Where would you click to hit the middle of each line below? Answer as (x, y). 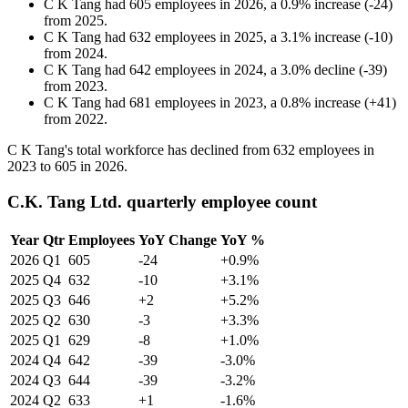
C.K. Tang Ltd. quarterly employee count (162, 201)
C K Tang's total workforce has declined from (140, 150)
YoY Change (178, 240)
